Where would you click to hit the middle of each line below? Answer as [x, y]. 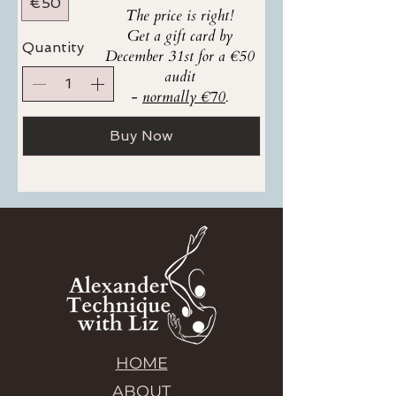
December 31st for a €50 [179, 56]
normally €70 [184, 97]
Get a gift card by [179, 36]
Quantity [53, 47]
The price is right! [179, 15]
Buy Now [141, 136]
